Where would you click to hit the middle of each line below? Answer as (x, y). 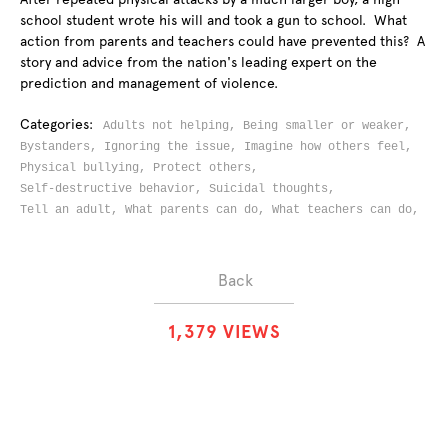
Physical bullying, (86, 168)
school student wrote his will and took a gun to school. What (213, 20)
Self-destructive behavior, (114, 189)
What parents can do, (198, 210)
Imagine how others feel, (331, 147)
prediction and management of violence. (149, 83)
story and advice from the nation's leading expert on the (198, 62)
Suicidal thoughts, (275, 189)
